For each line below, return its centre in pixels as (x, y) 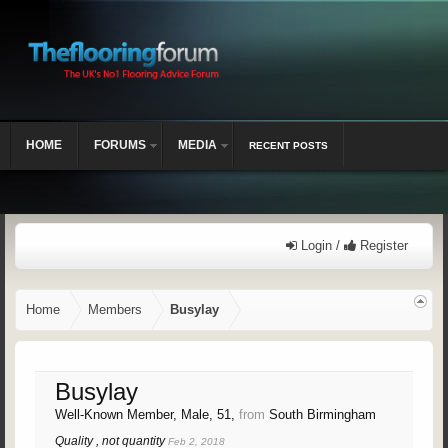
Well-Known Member (114, 414)
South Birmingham (322, 414)
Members (115, 309)
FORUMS (120, 145)
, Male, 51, (206, 414)
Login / (320, 245)
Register (382, 245)
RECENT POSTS (288, 145)
